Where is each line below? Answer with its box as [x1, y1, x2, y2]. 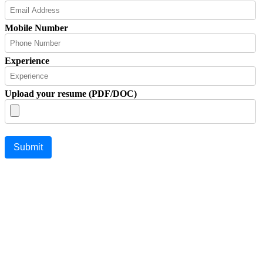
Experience [5, 55, 49, 66]
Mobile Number [5, 22, 68, 33]
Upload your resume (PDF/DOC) [5, 88, 137, 99]
